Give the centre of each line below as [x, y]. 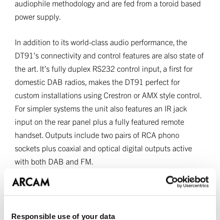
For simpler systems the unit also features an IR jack [101, 108]
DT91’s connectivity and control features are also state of [109, 55]
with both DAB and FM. [54, 161]
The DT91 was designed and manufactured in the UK [104, 187]
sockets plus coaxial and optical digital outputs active [103, 148]
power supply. [38, 16]
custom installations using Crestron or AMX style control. [108, 95]
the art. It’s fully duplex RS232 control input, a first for [104, 68]
